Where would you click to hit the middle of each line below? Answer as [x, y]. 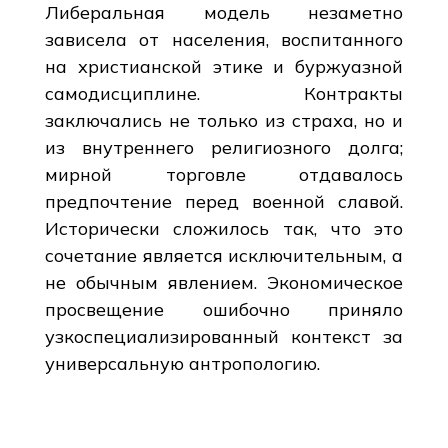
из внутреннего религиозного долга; [224, 147]
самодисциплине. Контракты [224, 93]
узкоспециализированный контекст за [224, 336]
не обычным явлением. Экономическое [224, 282]
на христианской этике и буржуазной [224, 66]
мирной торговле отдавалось [224, 174]
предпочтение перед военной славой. [224, 201]
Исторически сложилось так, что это [224, 228]
